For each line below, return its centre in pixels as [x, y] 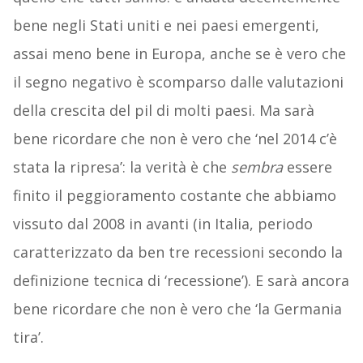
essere [307, 167]
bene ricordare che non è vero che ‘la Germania [177, 309]
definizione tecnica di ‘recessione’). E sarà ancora [181, 281]
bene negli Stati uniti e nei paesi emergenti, [166, 26]
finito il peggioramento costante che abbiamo [174, 196]
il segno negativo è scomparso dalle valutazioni [178, 82]
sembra [256, 167]
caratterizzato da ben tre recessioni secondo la [177, 252]
